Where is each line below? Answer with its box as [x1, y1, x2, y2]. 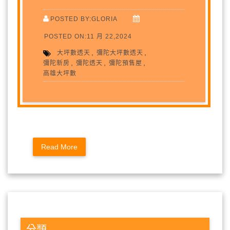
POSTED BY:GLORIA [50, 15, 118, 23]
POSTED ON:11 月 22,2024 [44, 32, 132, 41]
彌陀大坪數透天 [97, 49, 144, 57]
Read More [41, 143, 78, 151]
